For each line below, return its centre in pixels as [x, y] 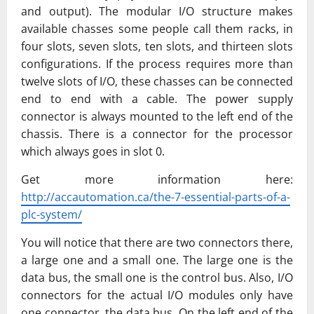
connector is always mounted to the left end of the [157, 117]
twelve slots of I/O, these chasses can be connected [157, 82]
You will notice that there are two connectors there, [157, 243]
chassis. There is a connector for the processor [157, 134]
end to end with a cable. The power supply [157, 99]
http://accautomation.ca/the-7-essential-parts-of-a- [156, 197]
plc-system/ [52, 215]
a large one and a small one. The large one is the [157, 260]
